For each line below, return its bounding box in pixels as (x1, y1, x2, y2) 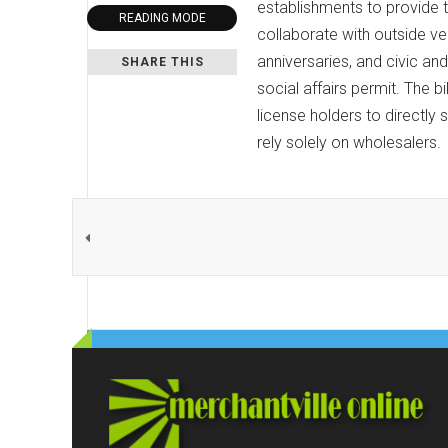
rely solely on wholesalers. (257, 133, 441, 153)
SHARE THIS (120, 55, 204, 70)
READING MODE (118, 11, 206, 26)
